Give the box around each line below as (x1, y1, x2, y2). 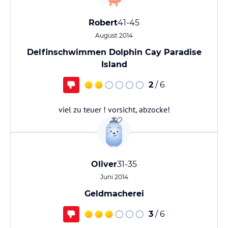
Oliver (91, 159, 117, 169)
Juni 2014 (100, 173, 128, 181)
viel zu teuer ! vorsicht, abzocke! (58, 104, 170, 115)
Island (101, 60, 127, 69)
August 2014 (95, 32, 133, 39)
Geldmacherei (84, 189, 144, 198)
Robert (89, 18, 118, 27)
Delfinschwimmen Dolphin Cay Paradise (26, 47, 202, 57)
